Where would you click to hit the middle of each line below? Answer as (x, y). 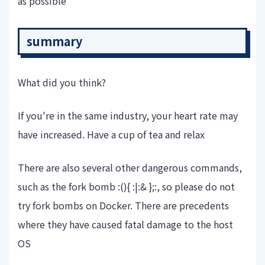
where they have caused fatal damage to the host (125, 224)
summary (54, 41)
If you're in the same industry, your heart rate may (128, 116)
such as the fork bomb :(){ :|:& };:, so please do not (126, 187)
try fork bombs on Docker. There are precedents (123, 206)
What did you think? (62, 83)
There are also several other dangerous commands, (130, 168)
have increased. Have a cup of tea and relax (111, 135)
